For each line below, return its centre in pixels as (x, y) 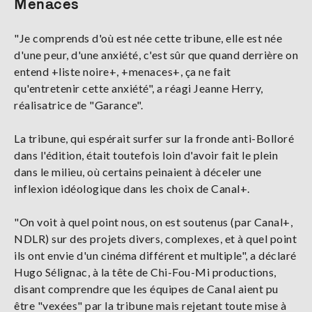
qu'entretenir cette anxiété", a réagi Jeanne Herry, (139, 88)
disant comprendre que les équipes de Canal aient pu (146, 288)
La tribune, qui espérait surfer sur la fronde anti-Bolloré (154, 138)
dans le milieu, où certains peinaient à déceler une (138, 171)
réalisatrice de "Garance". (78, 104)
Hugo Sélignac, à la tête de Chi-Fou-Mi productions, (145, 272)
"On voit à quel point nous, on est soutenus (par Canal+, (153, 221)
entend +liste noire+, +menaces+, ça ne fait (123, 71)
